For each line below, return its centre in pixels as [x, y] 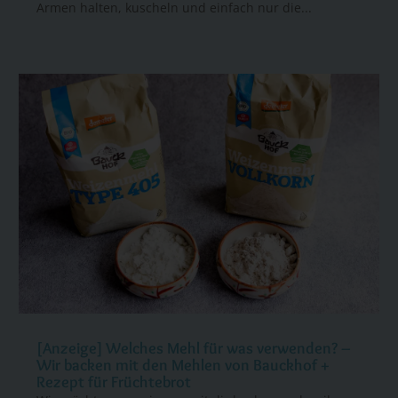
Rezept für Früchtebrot [114, 382]
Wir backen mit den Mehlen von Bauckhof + [183, 366]
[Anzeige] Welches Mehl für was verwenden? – [194, 349]
